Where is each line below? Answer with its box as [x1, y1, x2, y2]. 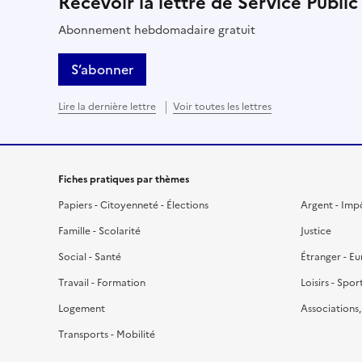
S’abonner [71, 60, 133, 80]
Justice [301, 224, 331, 239]
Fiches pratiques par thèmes [58, 172, 189, 187]
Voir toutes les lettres [173, 99, 271, 115]
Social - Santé [58, 250, 121, 265]
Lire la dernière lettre [58, 99, 156, 115]
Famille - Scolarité [58, 224, 141, 239]
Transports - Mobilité [58, 327, 155, 343]
